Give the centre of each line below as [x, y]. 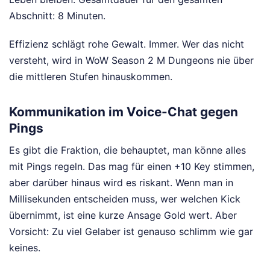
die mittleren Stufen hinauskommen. [91, 76]
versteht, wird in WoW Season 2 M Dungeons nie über [131, 60]
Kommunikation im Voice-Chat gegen [124, 111]
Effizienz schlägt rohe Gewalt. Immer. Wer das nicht [127, 44]
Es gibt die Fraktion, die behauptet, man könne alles [127, 150]
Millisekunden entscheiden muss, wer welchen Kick [125, 199]
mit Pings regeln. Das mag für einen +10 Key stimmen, [132, 167]
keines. [25, 248]
